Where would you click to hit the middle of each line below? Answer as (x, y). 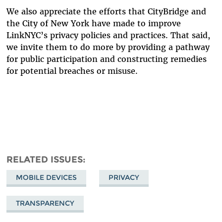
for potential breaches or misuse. (72, 71)
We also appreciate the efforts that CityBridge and (106, 12)
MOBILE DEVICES (46, 177)
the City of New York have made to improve (93, 24)
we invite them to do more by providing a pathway (108, 47)
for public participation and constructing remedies (106, 59)
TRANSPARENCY (45, 203)
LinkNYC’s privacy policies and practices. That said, (108, 35)
